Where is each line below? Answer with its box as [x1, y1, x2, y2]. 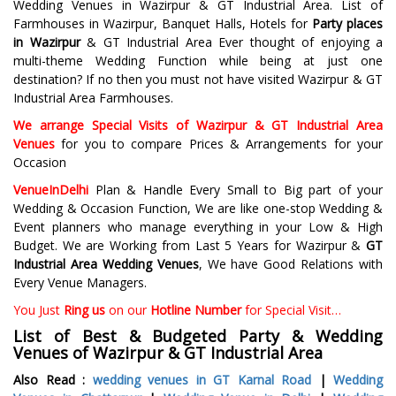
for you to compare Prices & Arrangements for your [55, 134, 383, 152]
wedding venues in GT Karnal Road [92, 370, 311, 388]
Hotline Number [150, 301, 241, 318]
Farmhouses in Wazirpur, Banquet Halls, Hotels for [13, 14, 313, 32]
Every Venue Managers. [13, 273, 147, 291]
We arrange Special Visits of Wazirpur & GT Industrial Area [13, 116, 383, 133]
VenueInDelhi [13, 180, 88, 198]
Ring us [64, 301, 105, 318]
